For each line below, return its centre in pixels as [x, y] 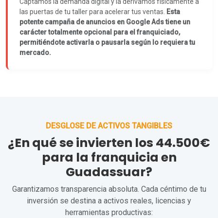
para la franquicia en [109, 157]
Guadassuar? [109, 172]
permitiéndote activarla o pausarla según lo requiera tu [107, 42]
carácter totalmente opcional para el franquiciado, [100, 32]
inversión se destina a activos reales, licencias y [109, 201]
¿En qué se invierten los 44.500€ [109, 143]
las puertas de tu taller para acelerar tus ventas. [93, 12]
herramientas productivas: [109, 212]
